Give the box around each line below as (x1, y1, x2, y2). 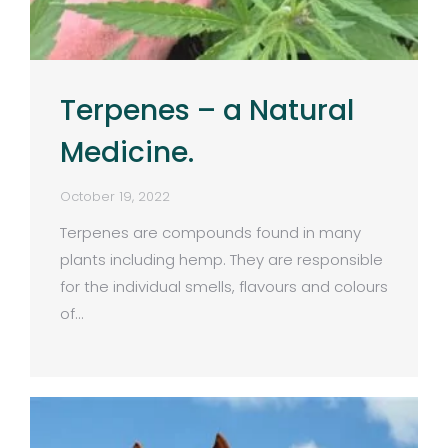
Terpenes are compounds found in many (60, 221, 361, 243)
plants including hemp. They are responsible (60, 248, 383, 270)
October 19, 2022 (60, 186, 170, 206)
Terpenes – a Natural (60, 90, 354, 130)
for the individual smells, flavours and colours (60, 275, 388, 297)
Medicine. (60, 132, 194, 172)
